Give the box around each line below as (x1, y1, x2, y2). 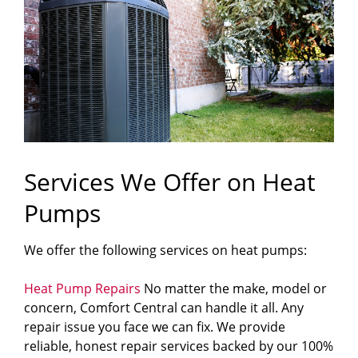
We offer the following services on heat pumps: (24, 241, 307, 260)
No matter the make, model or (141, 280, 327, 298)
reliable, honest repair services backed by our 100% (24, 337, 333, 356)
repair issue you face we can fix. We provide (24, 318, 285, 336)
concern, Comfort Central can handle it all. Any (24, 299, 304, 317)
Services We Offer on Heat (24, 165, 316, 199)
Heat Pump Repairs (24, 280, 141, 298)
